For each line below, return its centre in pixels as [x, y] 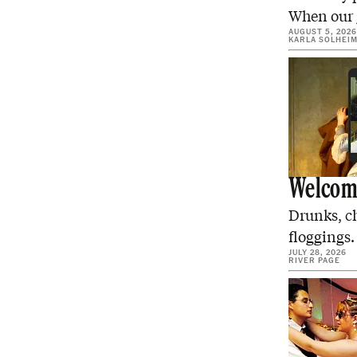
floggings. [322, 237]
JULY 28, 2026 [318, 252]
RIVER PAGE [314, 260]
